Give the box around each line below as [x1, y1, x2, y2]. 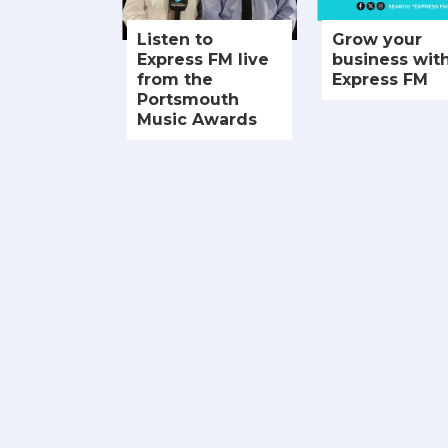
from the [137, 70, 213, 90]
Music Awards [137, 110, 257, 130]
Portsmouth [137, 90, 239, 110]
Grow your [332, 30, 422, 50]
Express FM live [137, 50, 269, 70]
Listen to [137, 30, 213, 50]
